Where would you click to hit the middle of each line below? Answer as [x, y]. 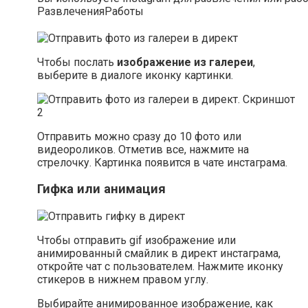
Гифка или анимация [101, 189]
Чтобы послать [77, 62]
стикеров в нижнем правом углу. [123, 279]
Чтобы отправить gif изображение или [136, 240]
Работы [124, 11]
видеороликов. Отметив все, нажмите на [143, 149]
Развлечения [71, 11]
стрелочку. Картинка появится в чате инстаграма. [162, 162]
